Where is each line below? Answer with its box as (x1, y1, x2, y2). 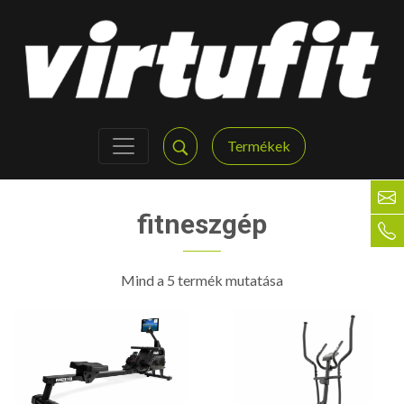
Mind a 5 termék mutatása (121, 271, 283, 289)
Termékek (227, 136, 290, 154)
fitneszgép (137, 207, 267, 240)
